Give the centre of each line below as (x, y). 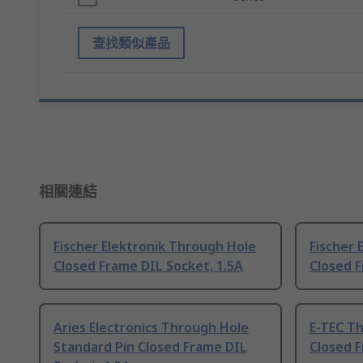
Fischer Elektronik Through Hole (155, 247)
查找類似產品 (131, 43)
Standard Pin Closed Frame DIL (150, 347)
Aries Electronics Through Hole (151, 328)
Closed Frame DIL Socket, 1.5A (148, 266)
